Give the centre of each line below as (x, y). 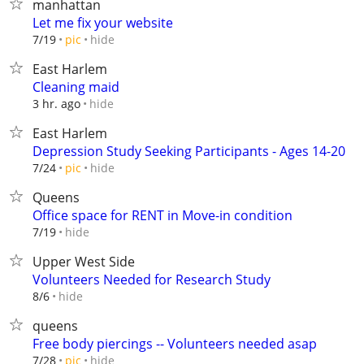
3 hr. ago (56, 104)
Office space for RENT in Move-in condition (162, 215)
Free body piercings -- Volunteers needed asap (175, 344)
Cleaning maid (76, 87)
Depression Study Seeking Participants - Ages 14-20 (189, 151)
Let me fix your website (103, 23)
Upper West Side (84, 262)
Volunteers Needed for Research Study (152, 279)
